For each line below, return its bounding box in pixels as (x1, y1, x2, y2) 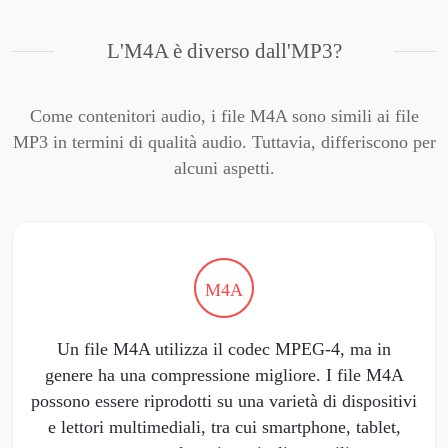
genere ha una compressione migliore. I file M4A (44, 364, 404, 385)
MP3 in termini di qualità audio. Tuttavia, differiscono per (12, 132, 436, 153)
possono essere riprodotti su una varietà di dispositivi (31, 390, 417, 411)
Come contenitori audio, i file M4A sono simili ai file (29, 106, 419, 127)
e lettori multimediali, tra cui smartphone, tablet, (47, 416, 401, 437)
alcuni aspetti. (173, 158, 275, 179)
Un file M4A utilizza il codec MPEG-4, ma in (57, 338, 391, 359)
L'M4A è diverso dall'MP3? (106, 39, 342, 64)
